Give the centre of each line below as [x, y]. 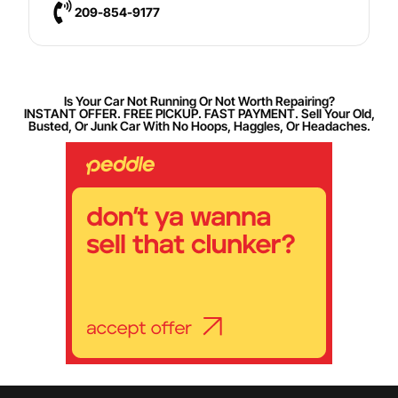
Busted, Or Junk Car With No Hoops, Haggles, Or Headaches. [199, 126]
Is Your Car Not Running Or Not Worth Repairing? [199, 101]
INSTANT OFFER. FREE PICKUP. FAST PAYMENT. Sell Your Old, [199, 114]
